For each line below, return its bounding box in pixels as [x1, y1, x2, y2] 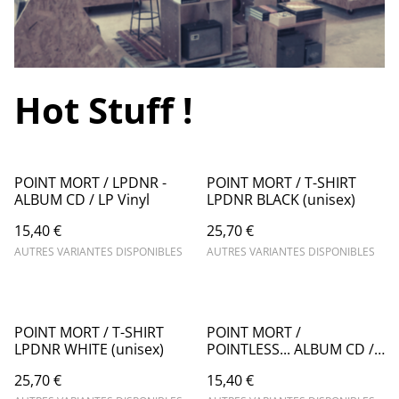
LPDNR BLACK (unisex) [207, 190, 355, 209]
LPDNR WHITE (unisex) [14, 339, 164, 359]
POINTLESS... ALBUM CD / [207, 339, 374, 359]
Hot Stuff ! [14, 85, 192, 134]
